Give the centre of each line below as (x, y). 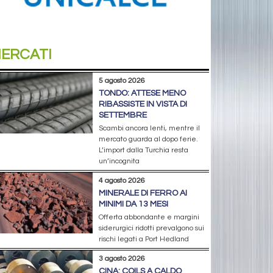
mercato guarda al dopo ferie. (148, 139)
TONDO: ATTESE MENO (142, 93)
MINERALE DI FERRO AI (143, 193)
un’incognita (119, 161)
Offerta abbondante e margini (149, 217)
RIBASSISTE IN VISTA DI (143, 104)
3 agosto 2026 (122, 258)
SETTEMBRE (122, 115)
